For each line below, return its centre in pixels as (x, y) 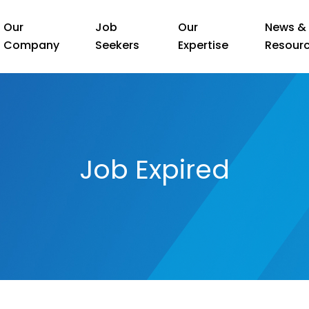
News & (285, 27)
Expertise (203, 45)
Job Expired (154, 169)
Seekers (118, 45)
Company (32, 45)
